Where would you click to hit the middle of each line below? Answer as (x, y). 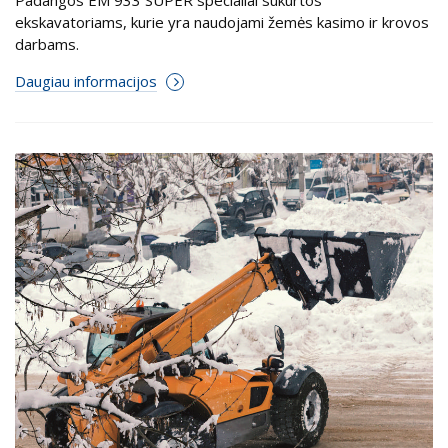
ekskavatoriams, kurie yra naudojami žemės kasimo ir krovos (222, 21)
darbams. (47, 43)
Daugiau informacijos (86, 80)
